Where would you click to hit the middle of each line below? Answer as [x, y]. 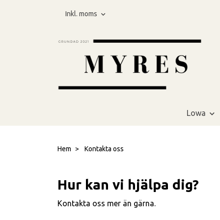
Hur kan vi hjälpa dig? [128, 184]
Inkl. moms [82, 14]
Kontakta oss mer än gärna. [107, 203]
